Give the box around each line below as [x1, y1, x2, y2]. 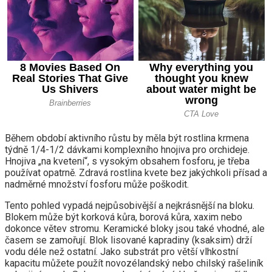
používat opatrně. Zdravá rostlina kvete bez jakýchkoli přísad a [5, 167, 267, 179]
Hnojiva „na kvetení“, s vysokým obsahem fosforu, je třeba [5, 155, 250, 168]
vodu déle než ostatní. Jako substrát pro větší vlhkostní [5, 246, 238, 258]
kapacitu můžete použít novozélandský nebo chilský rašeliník [5, 257, 263, 270]
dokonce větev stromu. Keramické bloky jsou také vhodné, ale [5, 223, 265, 235]
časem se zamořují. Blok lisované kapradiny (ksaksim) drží [5, 234, 252, 246]
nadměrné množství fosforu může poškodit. [5, 178, 189, 191]
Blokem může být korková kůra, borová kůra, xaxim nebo [5, 211, 242, 223]
